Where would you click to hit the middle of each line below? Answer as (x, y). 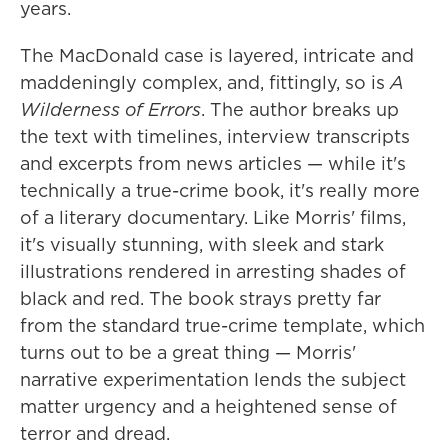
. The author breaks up (300, 110)
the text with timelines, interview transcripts (215, 137)
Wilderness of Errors (110, 110)
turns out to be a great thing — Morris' (188, 353)
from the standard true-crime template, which (222, 326)
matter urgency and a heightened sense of (208, 407)
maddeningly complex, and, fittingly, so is (205, 83)
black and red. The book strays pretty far (200, 299)
